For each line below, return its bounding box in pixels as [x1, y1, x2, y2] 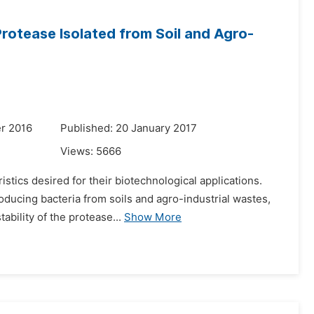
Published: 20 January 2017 [60, 122, 197, 135]
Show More [124, 211, 182, 224]
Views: [60, 145, 96, 158]
